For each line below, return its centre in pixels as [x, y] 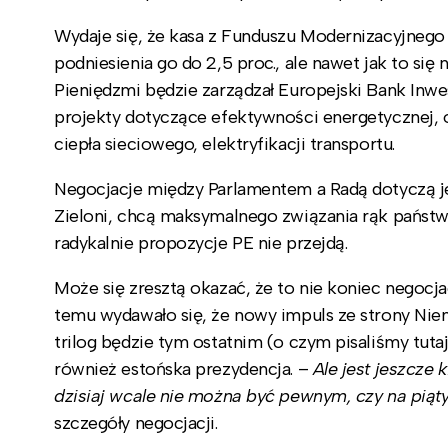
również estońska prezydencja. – [181, 368]
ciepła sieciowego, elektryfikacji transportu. [224, 143]
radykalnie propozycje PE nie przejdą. [201, 242]
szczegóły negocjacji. [136, 422]
